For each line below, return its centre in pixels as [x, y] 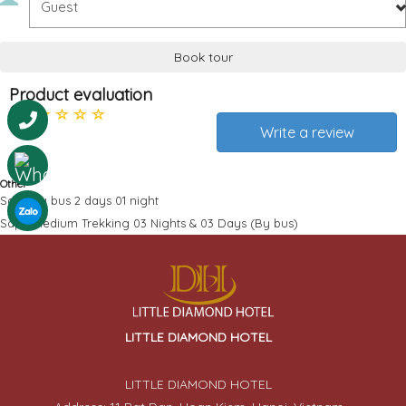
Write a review [307, 132]
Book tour [203, 57]
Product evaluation [81, 94]
